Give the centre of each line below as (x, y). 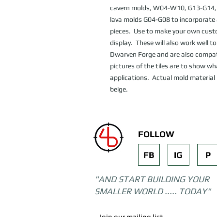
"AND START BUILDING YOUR (152, 179)
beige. (119, 89)
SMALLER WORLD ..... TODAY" (153, 191)
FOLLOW (156, 134)
